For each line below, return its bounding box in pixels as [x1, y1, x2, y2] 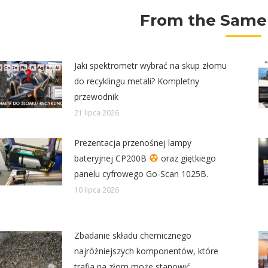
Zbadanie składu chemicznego [74, 229, 191, 241]
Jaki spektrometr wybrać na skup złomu [74, 59, 227, 71]
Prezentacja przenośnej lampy [74, 136, 191, 148]
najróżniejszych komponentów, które [74, 245, 218, 257]
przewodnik [74, 90, 118, 102]
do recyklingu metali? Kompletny [74, 75, 199, 87]
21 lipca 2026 [74, 107, 119, 118]
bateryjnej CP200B [74, 152, 149, 164]
